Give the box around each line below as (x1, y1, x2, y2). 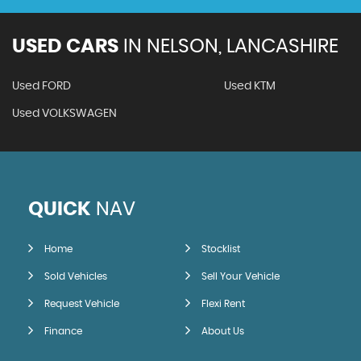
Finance (44, 326, 82, 336)
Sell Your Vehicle (201, 272, 280, 281)
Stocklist (201, 244, 240, 254)
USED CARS (12, 37, 118, 56)
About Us (201, 326, 244, 336)
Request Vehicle (44, 299, 119, 309)
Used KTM (223, 81, 276, 92)
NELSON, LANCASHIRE (142, 37, 338, 56)
